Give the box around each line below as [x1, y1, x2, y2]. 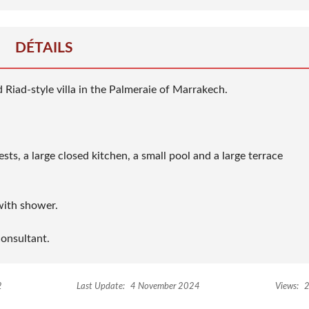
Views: [275, 282, 299, 292]
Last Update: [77, 282, 126, 292]
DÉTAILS [14, 41, 73, 56]
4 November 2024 [128, 282, 201, 292]
